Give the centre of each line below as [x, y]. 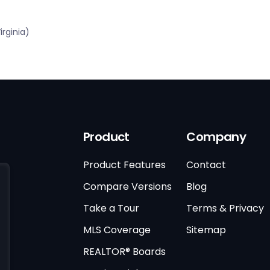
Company [216, 137]
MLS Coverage [117, 230]
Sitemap [206, 230]
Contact [206, 165]
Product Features [124, 165]
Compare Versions [127, 187]
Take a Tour [111, 209]
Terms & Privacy [225, 209]
